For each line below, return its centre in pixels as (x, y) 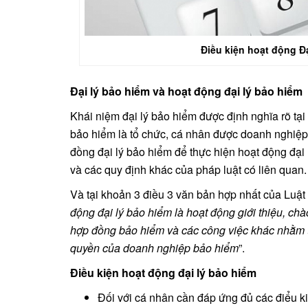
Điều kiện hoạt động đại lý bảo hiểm (163, 272)
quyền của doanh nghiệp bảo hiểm (154, 247)
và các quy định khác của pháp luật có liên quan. (188, 169)
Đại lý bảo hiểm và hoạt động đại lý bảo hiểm (186, 91)
